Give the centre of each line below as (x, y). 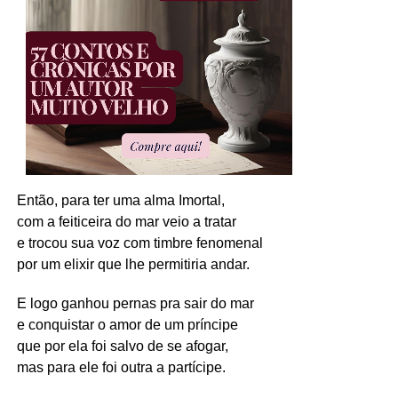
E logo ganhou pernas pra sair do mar (135, 304)
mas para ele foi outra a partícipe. (121, 368)
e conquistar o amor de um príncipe (127, 325)
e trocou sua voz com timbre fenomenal (139, 243)
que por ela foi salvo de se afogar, (122, 346)
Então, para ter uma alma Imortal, (120, 201)
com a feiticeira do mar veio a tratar (126, 222)
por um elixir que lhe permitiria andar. (133, 265)
